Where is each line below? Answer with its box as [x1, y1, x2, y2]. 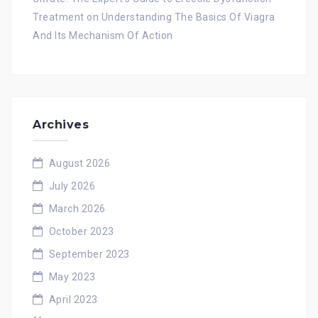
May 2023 [48, 270, 96, 283]
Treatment [33, 11, 84, 23]
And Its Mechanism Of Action [33, 29, 173, 41]
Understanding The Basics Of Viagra [101, 11, 275, 23]
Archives [33, 117, 89, 131]
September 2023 [48, 248, 130, 260]
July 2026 [48, 180, 95, 192]
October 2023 [48, 225, 114, 237]
